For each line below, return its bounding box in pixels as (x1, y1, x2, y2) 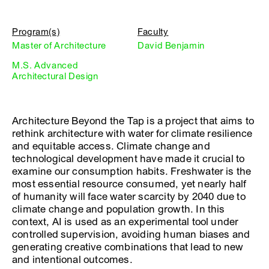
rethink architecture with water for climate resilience (12, 127, 253, 140)
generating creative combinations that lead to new (12, 241, 244, 253)
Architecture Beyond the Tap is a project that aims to (12, 115, 255, 127)
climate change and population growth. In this (12, 203, 225, 216)
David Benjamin (138, 40, 205, 51)
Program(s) (12, 26, 60, 37)
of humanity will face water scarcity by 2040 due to (12, 190, 246, 203)
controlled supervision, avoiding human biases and (12, 228, 250, 241)
